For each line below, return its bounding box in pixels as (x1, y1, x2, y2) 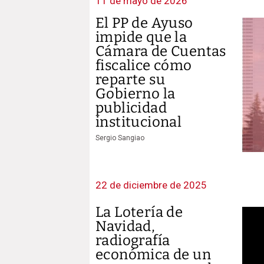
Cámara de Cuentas (95, 43, 226, 60)
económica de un (95, 246, 211, 263)
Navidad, (95, 217, 156, 235)
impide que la (95, 29, 187, 45)
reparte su (95, 71, 166, 88)
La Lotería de (95, 203, 183, 220)
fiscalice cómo (95, 57, 192, 74)
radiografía (95, 232, 170, 249)
